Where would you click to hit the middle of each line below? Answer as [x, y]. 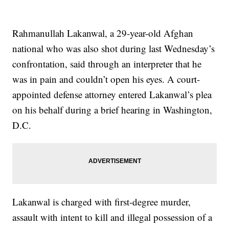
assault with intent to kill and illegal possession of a [112, 217]
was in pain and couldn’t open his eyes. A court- [106, 79]
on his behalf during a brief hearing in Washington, [112, 109]
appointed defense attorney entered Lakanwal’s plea [112, 94]
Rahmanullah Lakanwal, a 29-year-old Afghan [103, 33]
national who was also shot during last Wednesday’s [114, 48]
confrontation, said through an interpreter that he [107, 63]
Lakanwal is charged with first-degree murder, [102, 201]
